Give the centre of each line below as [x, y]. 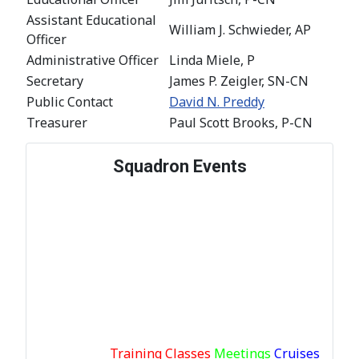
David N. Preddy [217, 101]
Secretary [55, 81]
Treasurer [57, 122]
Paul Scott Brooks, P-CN [241, 122]
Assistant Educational [91, 20]
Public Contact [70, 101]
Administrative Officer [93, 60]
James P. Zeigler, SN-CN [239, 81]
